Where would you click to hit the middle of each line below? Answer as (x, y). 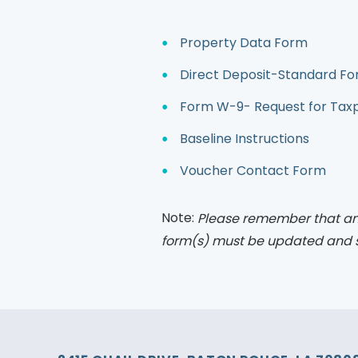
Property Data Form (244, 42)
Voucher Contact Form (253, 170)
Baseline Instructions (245, 138)
